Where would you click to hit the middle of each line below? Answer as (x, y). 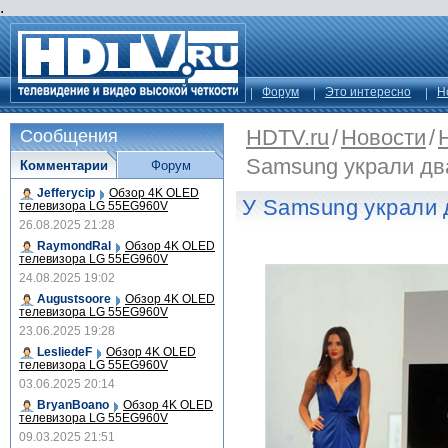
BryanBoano (73, 405)
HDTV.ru (287, 137)
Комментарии (63, 165)
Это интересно (368, 92)
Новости (383, 137)
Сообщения (69, 136)
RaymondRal (74, 246)
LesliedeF (64, 352)
